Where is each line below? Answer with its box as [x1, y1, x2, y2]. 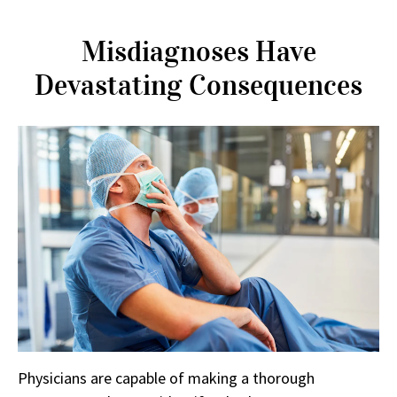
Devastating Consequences [35, 67, 362, 103]
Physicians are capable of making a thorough [18, 367, 315, 388]
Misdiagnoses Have [81, 34, 316, 69]
